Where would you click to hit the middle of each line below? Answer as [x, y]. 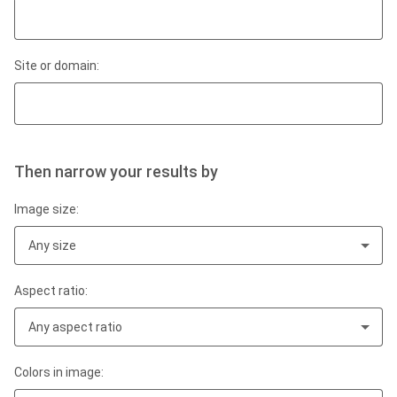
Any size [52, 245]
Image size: [47, 209]
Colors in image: [59, 372]
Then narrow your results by [116, 171]
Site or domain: [57, 66]
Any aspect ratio [75, 327]
